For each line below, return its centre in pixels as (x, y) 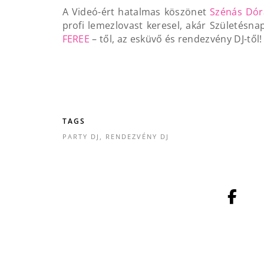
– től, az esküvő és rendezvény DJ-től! (176, 39)
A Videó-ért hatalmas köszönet (134, 11)
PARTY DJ (81, 136)
